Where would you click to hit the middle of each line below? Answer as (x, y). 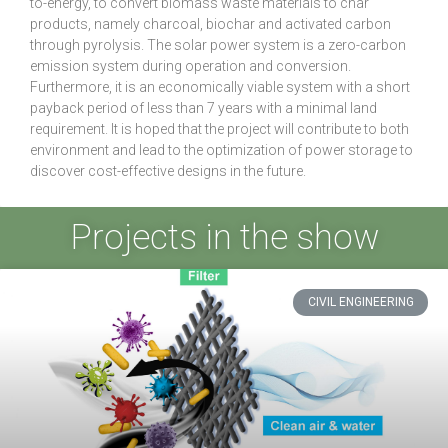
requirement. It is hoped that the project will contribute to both (219, 129)
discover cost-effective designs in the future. (168, 171)
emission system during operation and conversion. (190, 66)
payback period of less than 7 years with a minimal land (203, 108)
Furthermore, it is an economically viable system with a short (220, 87)
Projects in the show (224, 238)
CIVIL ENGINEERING (360, 302)
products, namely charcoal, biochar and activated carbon (210, 24)
